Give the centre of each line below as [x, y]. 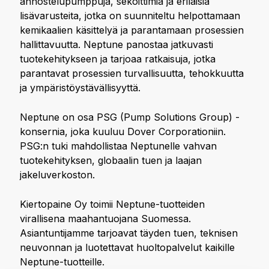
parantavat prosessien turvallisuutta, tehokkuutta [132, 73]
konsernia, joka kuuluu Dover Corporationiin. [123, 131]
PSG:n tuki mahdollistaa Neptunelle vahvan [118, 146]
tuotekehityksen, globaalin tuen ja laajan [111, 160]
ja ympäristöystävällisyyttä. [80, 88]
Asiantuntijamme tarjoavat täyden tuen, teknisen [129, 233]
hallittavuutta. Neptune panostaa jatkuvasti [116, 44]
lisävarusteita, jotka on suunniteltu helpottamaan [130, 16]
